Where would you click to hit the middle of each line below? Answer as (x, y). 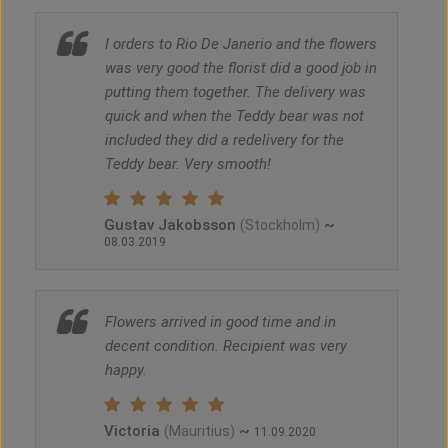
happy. (126, 370)
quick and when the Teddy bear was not (234, 116)
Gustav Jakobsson (172, 225)
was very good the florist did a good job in (241, 68)
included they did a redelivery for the (224, 140)
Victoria (134, 431)
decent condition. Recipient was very (226, 346)
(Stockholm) (280, 225)
